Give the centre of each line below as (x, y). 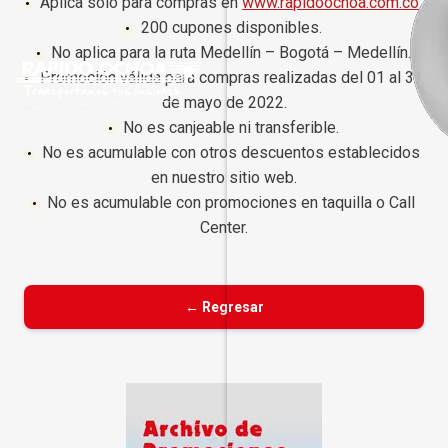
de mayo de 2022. (224, 102)
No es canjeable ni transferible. (231, 127)
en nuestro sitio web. (224, 177)
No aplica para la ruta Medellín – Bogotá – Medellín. (231, 52)
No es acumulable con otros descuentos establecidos (231, 152)
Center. (224, 227)
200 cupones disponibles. (231, 27)
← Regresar (224, 306)
